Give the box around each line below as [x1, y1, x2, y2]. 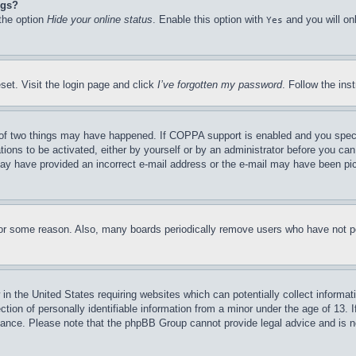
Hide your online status [47, 14, 153, 25]
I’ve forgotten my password [157, 79, 282, 91]
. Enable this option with [153, 14, 266, 25]
